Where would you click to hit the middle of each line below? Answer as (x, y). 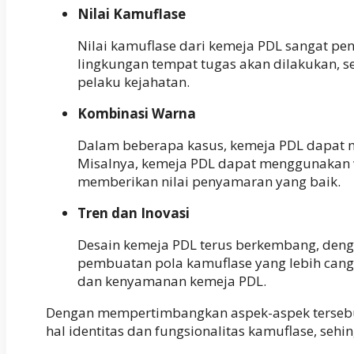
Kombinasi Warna (137, 113)
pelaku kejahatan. (134, 81)
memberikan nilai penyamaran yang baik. (209, 181)
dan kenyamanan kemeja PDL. (172, 281)
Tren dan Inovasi (134, 213)
